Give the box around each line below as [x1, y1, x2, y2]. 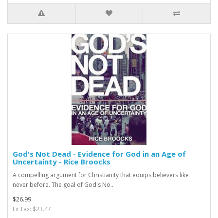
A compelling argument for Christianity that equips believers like [13, 170, 189, 179]
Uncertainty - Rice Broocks [13, 156, 110, 166]
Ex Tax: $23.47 [13, 204, 51, 213]
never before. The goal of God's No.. [13, 180, 113, 189]
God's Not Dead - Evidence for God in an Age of [13, 148, 186, 159]
